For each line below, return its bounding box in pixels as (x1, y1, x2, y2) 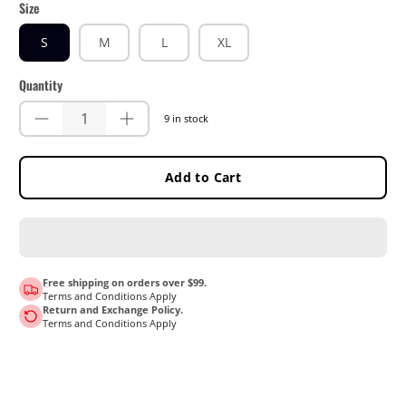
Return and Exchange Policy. (43, 302, 183, 316)
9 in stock (164, 111, 208, 126)
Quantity (19, 74, 63, 94)
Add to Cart (165, 168, 241, 186)
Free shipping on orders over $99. (43, 275, 207, 289)
